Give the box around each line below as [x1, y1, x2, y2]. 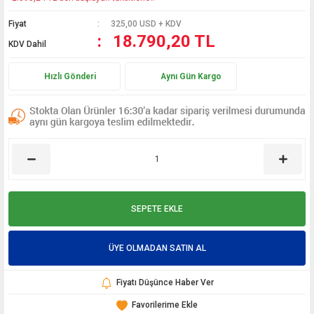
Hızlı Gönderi [44, 71, 96, 81]
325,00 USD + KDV [111, 19, 182, 29]
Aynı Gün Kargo [161, 71, 221, 81]
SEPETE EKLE [131, 204, 183, 214]
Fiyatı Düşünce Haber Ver [116, 278, 214, 287]
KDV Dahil [8, 39, 46, 49]
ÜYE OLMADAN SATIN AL [108, 243, 206, 253]
